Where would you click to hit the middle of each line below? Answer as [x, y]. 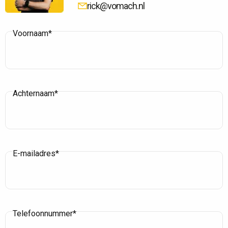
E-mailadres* [36, 153]
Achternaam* [35, 93]
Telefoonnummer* [45, 213]
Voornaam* [32, 33]
